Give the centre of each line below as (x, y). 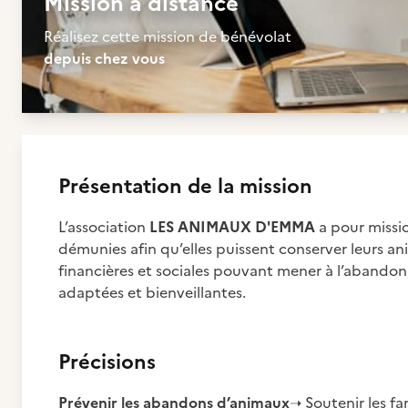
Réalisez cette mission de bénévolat (168, 36)
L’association (104, 227)
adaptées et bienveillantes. (152, 292)
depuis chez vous (104, 58)
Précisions (107, 362)
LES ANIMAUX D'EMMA (232, 227)
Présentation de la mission (185, 186)
